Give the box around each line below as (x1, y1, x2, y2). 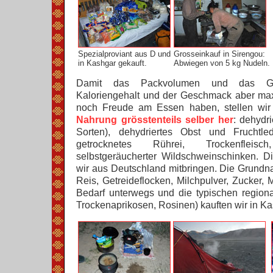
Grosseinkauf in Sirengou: (174, 49, 265, 59)
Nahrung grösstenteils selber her (76, 115, 233, 126)
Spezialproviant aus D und (78, 49, 171, 59)
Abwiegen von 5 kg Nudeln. (174, 58, 270, 68)
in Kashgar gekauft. (78, 58, 147, 68)
